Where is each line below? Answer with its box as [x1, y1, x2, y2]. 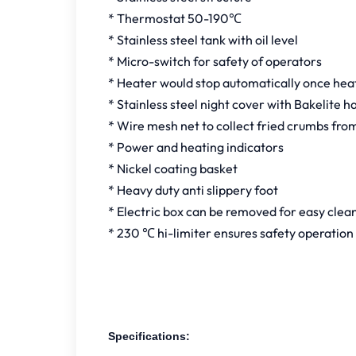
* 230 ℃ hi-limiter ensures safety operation [108, 225, 354, 241]
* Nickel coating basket [108, 161, 238, 176]
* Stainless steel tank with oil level [108, 32, 298, 48]
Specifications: [108, 330, 190, 342]
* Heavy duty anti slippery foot [108, 182, 278, 198]
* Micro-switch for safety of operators [108, 53, 322, 69]
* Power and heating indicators [108, 139, 284, 155]
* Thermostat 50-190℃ [108, 10, 242, 26]
